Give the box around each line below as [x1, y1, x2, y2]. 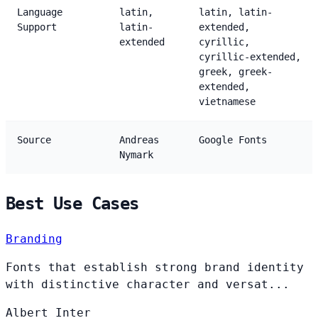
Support [17, 21, 57, 33]
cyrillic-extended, [199, 50, 301, 62]
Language [17, 6, 62, 18]
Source [17, 133, 51, 146]
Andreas [119, 133, 159, 146]
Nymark [119, 148, 153, 160]
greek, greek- [199, 65, 273, 77]
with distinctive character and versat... [6, 277, 290, 291]
